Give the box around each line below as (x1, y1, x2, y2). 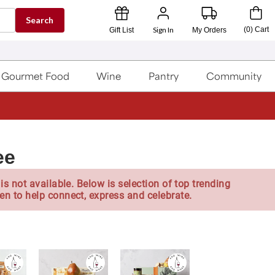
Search (26, 15, 54, 25)
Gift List (109, 25, 134, 34)
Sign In (152, 25, 174, 34)
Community (206, 69, 261, 83)
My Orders (192, 25, 227, 34)
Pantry (149, 69, 179, 83)
